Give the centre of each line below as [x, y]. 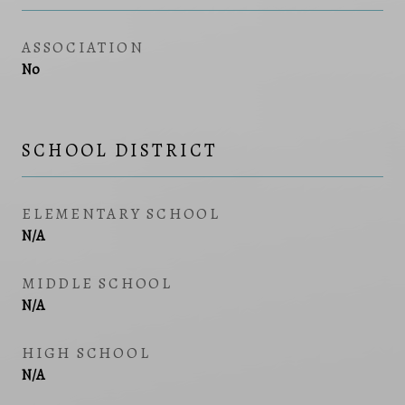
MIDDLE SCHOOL [97, 283]
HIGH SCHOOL [86, 353]
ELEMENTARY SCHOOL [121, 213]
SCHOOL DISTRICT [120, 150]
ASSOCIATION [83, 47]
